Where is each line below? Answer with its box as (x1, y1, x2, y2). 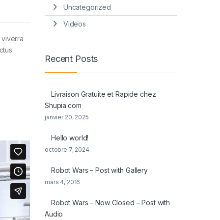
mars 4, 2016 (45, 178, 81, 186)
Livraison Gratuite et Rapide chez (51, 90, 156, 99)
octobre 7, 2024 (45, 146, 89, 154)
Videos (63, 19, 86, 28)
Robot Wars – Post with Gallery (51, 166, 148, 175)
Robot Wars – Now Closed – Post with (51, 198, 170, 207)
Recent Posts (45, 53, 98, 64)
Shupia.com (45, 101, 82, 110)
